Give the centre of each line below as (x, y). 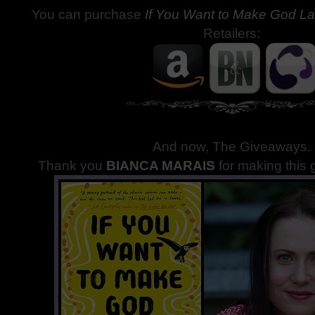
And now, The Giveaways (230, 147)
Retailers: (232, 33)
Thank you (72, 166)
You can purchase (87, 14)
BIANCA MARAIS (161, 166)
